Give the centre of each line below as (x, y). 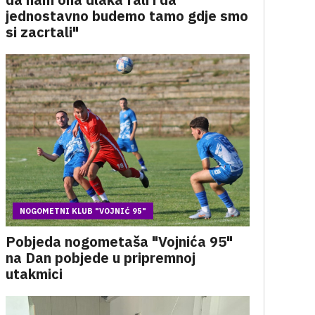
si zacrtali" (42, 32)
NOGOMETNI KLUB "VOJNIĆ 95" (83, 211)
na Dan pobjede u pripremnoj (100, 258)
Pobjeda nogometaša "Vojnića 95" (119, 242)
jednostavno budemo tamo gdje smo (127, 16)
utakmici (34, 274)
